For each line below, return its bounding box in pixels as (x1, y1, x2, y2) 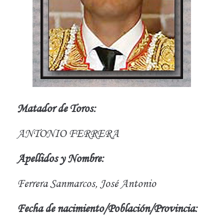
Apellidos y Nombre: (16, 151, 104, 165)
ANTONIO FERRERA (16, 126, 119, 140)
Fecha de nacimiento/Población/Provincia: (16, 201, 197, 215)
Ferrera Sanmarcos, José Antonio (16, 176, 156, 190)
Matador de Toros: (16, 101, 96, 115)
